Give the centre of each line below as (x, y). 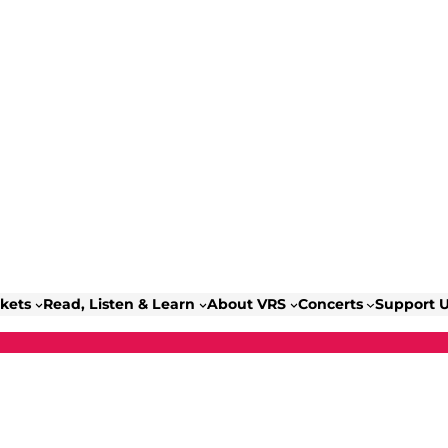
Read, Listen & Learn (119, 303)
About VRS (247, 303)
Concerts (330, 303)
